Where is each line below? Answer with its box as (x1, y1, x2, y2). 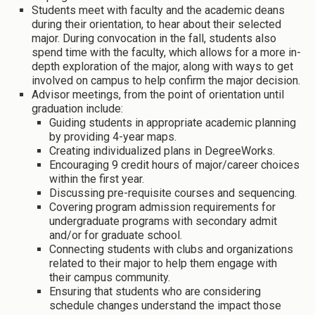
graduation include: (32, 102, 123, 116)
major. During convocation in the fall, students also (32, 32, 276, 46)
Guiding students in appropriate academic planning (49, 116, 296, 130)
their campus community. (49, 271, 170, 285)
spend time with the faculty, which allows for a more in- (32, 46, 301, 60)
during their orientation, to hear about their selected (32, 18, 281, 32)
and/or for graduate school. (49, 229, 182, 243)
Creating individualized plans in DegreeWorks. (49, 144, 275, 158)
